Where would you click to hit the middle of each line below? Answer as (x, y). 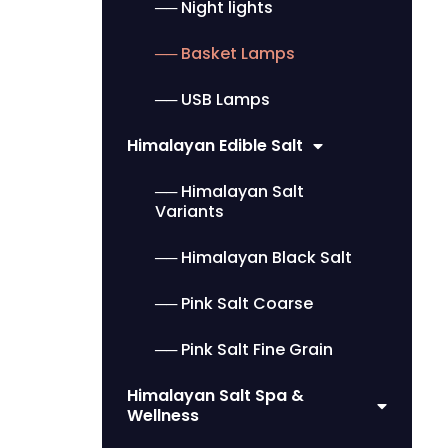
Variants (189, 211)
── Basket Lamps (225, 53)
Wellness (163, 415)
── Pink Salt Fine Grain (244, 349)
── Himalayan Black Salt (253, 257)
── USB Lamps (212, 99)
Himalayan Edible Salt (215, 145)
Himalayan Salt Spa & (215, 395)
